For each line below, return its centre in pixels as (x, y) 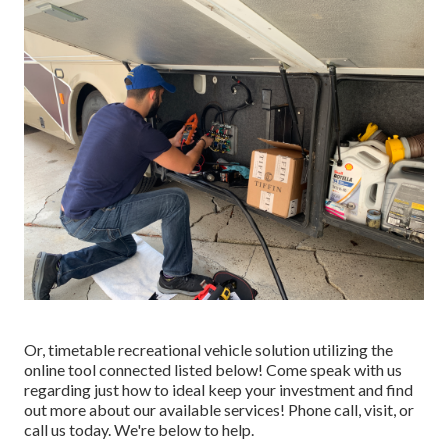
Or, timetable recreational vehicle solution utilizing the (208, 350)
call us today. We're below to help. (139, 430)
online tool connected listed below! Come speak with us (213, 370)
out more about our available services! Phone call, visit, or (219, 410)
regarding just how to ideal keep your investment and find (218, 390)
